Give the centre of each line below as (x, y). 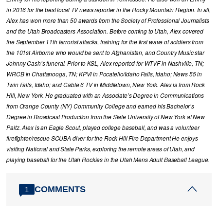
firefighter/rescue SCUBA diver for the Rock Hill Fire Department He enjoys (102, 138)
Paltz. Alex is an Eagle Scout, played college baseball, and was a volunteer (103, 128)
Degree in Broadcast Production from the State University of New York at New (106, 117)
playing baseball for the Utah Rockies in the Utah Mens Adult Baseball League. (108, 160)
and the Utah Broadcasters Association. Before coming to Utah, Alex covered (105, 31)
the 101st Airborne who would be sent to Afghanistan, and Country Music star (105, 53)
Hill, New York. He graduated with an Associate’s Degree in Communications (105, 96)
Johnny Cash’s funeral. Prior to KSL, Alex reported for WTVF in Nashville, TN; (105, 64)
